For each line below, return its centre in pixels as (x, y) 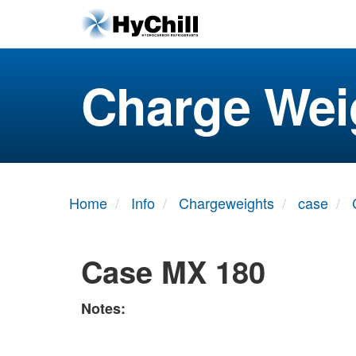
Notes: (103, 308)
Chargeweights (226, 203)
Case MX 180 (173, 271)
